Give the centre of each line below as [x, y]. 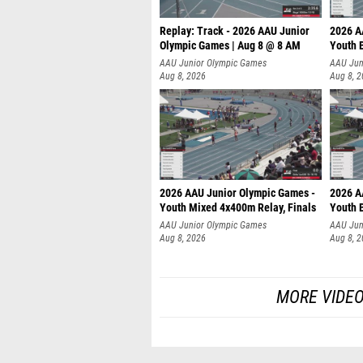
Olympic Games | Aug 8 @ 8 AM [230, 46]
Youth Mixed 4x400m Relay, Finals [238, 208]
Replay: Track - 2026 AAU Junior [235, 31]
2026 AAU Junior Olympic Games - [237, 193]
